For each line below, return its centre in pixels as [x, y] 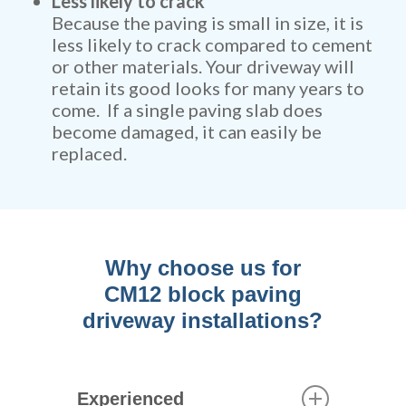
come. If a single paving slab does [187, 110]
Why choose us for [203, 268]
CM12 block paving [203, 294]
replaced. [89, 153]
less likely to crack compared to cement [212, 44]
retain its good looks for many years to [208, 88]
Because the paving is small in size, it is [207, 23]
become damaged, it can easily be [186, 131]
